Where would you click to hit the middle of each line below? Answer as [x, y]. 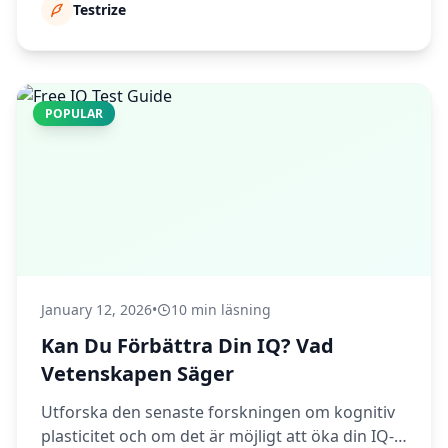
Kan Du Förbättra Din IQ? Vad [187, 345]
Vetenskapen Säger [137, 373]
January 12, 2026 [96, 309]
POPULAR [74, 113]
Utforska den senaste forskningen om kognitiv [218, 412]
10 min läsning [221, 309]
